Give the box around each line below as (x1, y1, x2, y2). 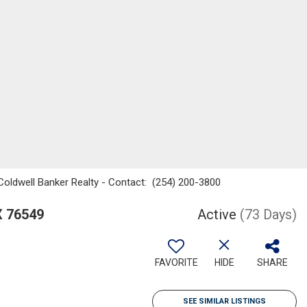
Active (197, 206, 236, 223)
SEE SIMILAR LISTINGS (183, 297, 266, 306)
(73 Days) (240, 206, 297, 223)
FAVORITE (154, 257, 198, 268)
